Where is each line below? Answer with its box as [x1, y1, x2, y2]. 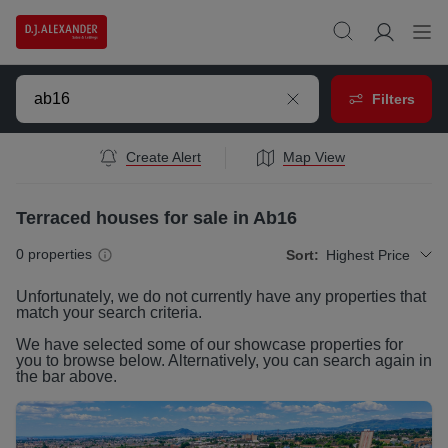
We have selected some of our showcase [16, 336, 310, 354]
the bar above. [16, 368, 117, 386]
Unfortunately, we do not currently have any [16, 288, 325, 306]
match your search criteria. [16, 304, 202, 322]
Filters [372, 90, 415, 107]
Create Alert [125, 149, 201, 166]
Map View [282, 149, 345, 166]
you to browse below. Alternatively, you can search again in [16, 352, 432, 370]
